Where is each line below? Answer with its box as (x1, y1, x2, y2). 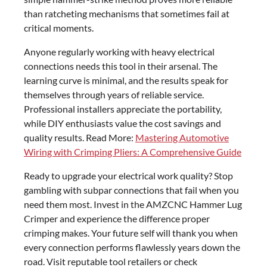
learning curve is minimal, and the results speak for (24, 74, 228, 86)
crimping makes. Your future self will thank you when (24, 226, 238, 238)
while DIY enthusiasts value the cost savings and (24, 117, 221, 129)
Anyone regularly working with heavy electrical (24, 45, 215, 57)
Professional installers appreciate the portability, (24, 103, 222, 114)
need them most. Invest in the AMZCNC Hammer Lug (24, 198, 242, 210)
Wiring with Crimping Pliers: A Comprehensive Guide (24, 145, 241, 157)
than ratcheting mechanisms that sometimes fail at (24, 7, 229, 19)
